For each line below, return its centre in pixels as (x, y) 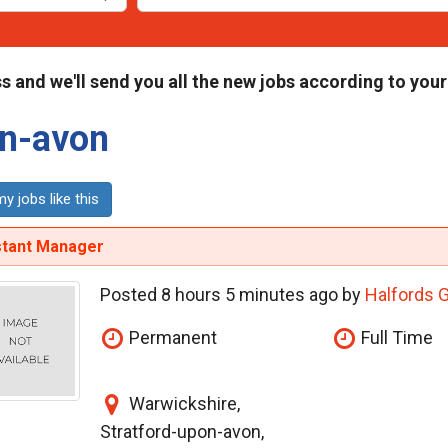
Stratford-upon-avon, (181, 432)
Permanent (170, 338)
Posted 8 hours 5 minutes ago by (232, 295)
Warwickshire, (182, 404)
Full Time (395, 338)
